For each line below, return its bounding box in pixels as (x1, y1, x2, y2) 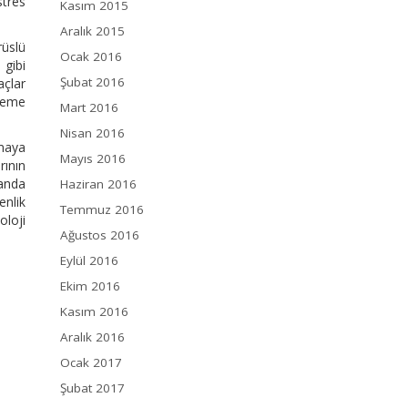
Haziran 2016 (60, 176, 137, 193)
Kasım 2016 (60, 303, 128, 321)
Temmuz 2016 (60, 201, 144, 219)
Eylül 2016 (60, 252, 118, 270)
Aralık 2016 (60, 329, 125, 346)
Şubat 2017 (60, 380, 125, 397)
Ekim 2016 (60, 278, 120, 295)
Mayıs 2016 (60, 150, 126, 168)
